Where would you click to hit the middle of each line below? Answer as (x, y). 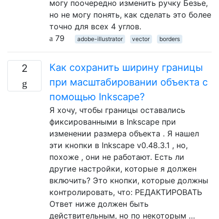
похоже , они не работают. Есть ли (117, 157)
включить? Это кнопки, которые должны (129, 180)
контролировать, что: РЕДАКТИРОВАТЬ (126, 192)
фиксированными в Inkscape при (113, 122)
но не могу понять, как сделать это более (130, 15)
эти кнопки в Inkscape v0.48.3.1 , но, (119, 145)
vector (141, 39)
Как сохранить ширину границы (126, 67)
